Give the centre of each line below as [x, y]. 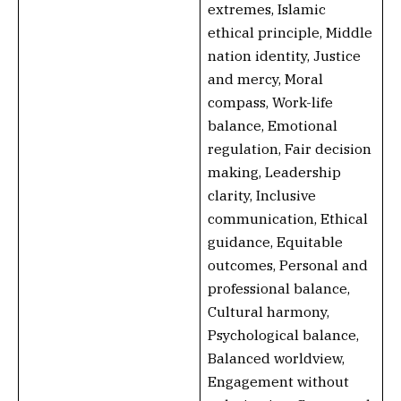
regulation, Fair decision [289, 149]
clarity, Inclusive [261, 195]
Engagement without [278, 381]
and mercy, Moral [265, 79]
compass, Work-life [270, 102]
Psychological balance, [283, 335]
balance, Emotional [272, 125]
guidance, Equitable [275, 242]
